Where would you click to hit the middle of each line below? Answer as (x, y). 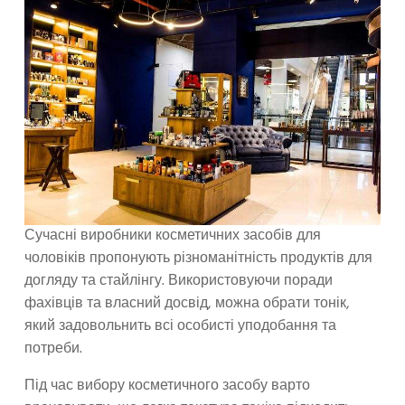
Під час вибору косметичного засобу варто (167, 386)
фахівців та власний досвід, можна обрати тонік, (187, 303)
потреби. (55, 348)
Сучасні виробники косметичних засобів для (173, 235)
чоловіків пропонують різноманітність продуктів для (198, 258)
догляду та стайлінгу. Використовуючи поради (179, 281)
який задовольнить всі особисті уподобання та (180, 326)
